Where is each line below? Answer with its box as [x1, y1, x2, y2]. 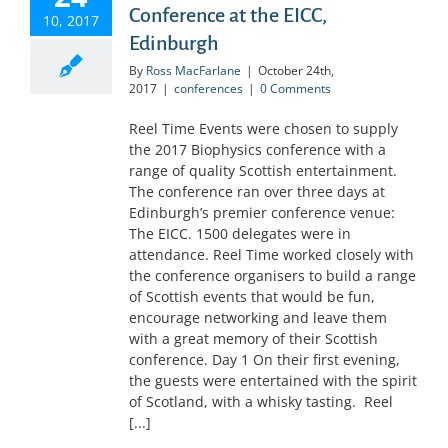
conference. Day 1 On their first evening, [129, 349, 400, 369]
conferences [174, 79, 243, 97]
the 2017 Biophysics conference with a [129, 139, 386, 159]
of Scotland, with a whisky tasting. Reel [129, 391, 393, 411]
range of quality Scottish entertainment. [129, 160, 401, 180]
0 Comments [260, 79, 331, 97]
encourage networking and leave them [129, 307, 387, 327]
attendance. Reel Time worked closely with [129, 244, 414, 264]
